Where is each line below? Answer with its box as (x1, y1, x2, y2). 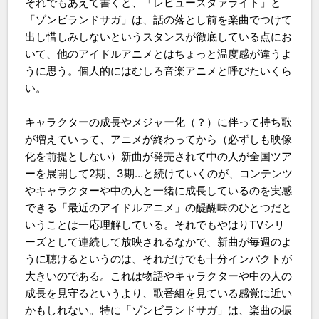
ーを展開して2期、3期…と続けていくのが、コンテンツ (25, 166, 293, 180)
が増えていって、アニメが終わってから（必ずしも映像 (25, 132, 293, 146)
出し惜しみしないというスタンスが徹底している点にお (25, 29, 293, 43)
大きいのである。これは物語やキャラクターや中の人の (25, 268, 293, 283)
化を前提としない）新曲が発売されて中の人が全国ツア (25, 149, 293, 163)
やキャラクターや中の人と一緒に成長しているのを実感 (25, 183, 293, 197)
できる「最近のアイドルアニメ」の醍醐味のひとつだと (25, 200, 293, 214)
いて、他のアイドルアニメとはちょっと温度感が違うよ (25, 46, 293, 61)
